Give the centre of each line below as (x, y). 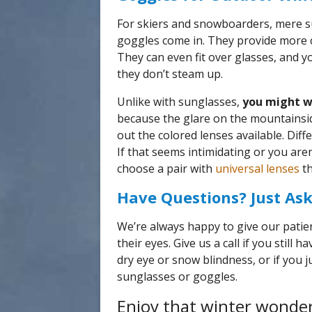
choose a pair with (166, 169)
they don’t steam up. (170, 74)
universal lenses (257, 169)
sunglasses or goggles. (177, 276)
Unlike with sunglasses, (180, 102)
